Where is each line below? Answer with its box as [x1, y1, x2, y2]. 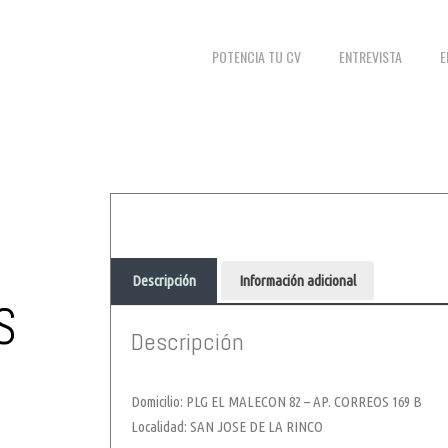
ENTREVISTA [339, 46, 403, 68]
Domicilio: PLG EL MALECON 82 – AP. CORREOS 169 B [131, 393, 422, 411]
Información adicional [239, 272, 356, 290]
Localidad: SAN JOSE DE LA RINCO [131, 418, 323, 436]
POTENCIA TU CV [212, 46, 302, 68]
